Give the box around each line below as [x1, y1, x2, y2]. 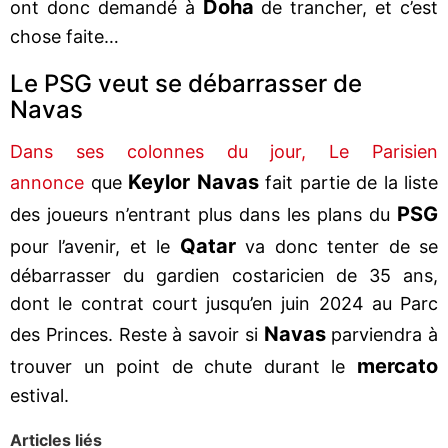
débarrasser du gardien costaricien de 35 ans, [10, 264, 438, 286]
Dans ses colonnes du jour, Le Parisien [10, 140, 438, 162]
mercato [357, 353, 438, 378]
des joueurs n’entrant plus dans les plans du [10, 203, 397, 225]
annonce [10, 171, 84, 193]
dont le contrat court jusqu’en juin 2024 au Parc [10, 292, 438, 314]
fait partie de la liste [258, 171, 438, 193]
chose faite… [10, 25, 119, 47]
